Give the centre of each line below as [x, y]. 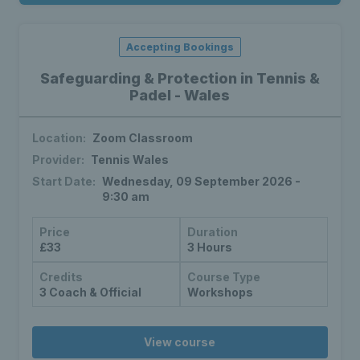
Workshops [220, 292]
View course [180, 342]
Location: [59, 138]
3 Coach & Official [90, 292]
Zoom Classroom [143, 138]
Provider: [58, 160]
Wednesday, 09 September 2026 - [201, 182]
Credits [61, 277]
